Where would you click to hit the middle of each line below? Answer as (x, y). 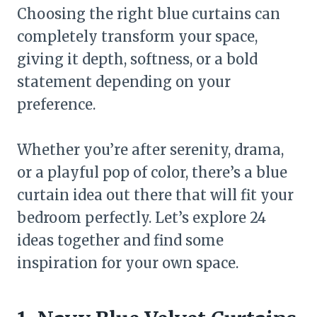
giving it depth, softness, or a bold (137, 59)
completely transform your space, (137, 36)
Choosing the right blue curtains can (149, 14)
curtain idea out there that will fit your (155, 195)
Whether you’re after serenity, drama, (150, 150)
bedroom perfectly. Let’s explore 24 (142, 218)
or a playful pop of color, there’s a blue (152, 172)
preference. (56, 104)
